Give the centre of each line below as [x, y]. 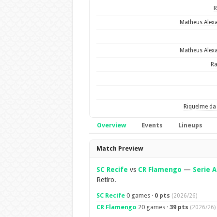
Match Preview [119, 148]
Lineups [190, 125]
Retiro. [106, 180]
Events [152, 125]
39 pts [179, 207]
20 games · [153, 207]
